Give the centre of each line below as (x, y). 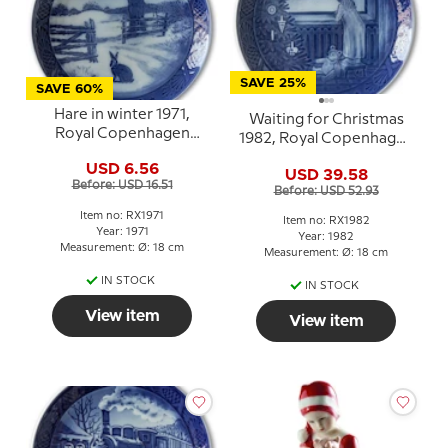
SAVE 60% (69, 89)
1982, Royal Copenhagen (326, 139)
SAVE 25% (273, 83)
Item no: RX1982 (326, 221)
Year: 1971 (122, 231)
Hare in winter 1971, (122, 114)
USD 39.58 (326, 174)
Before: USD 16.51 (122, 185)
